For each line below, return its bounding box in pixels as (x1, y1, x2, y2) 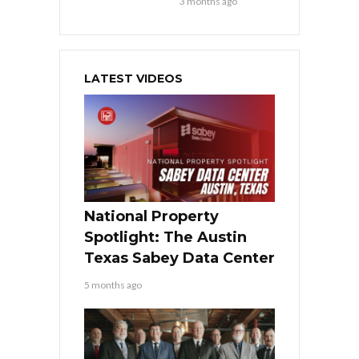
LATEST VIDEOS (84, 71, 183, 87)
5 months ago (84, 279, 142, 292)
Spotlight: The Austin (84, 228, 247, 247)
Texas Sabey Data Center (84, 249, 275, 268)
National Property (84, 208, 219, 226)
